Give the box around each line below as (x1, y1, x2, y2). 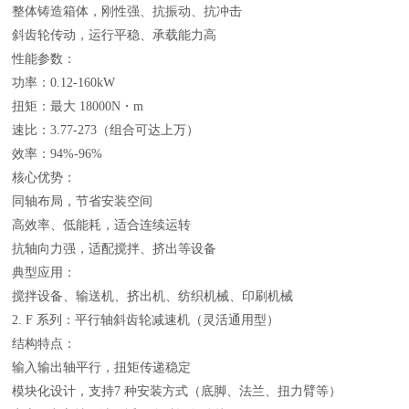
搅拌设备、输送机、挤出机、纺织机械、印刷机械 (12, 288, 294, 303)
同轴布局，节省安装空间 (12, 194, 153, 208)
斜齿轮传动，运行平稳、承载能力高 (12, 27, 217, 42)
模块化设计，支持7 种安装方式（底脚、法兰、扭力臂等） (12, 383, 342, 398)
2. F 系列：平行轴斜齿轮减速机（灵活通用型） (12, 312, 280, 327)
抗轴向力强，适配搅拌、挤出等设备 (12, 241, 217, 256)
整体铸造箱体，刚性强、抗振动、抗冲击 (12, 4, 243, 18)
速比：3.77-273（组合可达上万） (12, 122, 200, 137)
